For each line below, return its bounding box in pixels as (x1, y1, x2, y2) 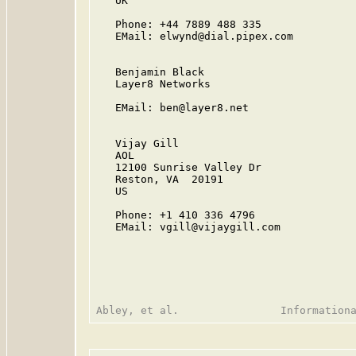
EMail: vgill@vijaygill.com (96, 221, 281, 233)
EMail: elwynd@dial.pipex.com (96, 30, 293, 42)
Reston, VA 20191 (96, 173, 223, 185)
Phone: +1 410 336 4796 (96, 209, 255, 221)
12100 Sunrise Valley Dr (96, 161, 261, 173)
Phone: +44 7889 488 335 (96, 18, 261, 30)
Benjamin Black (96, 66, 204, 78)
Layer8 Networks (96, 78, 211, 90)
